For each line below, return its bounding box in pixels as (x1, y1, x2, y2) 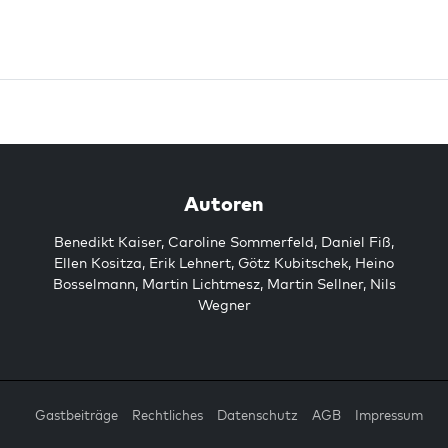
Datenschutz (217, 407, 298, 423)
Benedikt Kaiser (54, 233, 161, 251)
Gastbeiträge (35, 407, 118, 423)
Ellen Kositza (54, 254, 142, 272)
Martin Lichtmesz (141, 275, 260, 293)
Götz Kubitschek (238, 254, 348, 272)
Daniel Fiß (321, 233, 391, 251)
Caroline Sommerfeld (168, 233, 314, 251)
